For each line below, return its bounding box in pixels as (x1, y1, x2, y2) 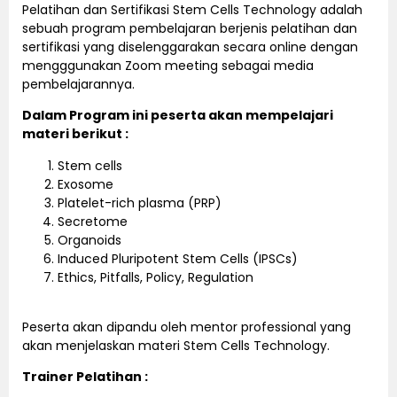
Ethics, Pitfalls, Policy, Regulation (58, 268, 253, 286)
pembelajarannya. (22, 74, 135, 93)
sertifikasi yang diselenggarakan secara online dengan (22, 37, 358, 56)
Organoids (58, 230, 121, 249)
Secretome (58, 212, 128, 230)
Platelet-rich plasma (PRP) (58, 193, 222, 212)
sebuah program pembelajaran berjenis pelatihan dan (22, 19, 357, 37)
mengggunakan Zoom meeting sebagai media (22, 56, 314, 74)
